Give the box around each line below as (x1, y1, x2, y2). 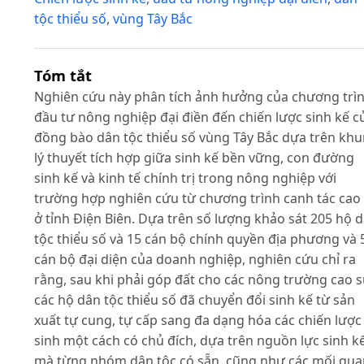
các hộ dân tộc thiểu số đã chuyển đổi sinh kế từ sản (34, 291, 355, 310)
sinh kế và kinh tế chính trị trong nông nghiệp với (34, 169, 336, 188)
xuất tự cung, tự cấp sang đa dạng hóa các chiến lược (34, 311, 362, 330)
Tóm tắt (34, 65, 92, 86)
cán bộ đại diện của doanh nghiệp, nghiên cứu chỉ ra (34, 250, 356, 269)
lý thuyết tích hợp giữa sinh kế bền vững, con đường (34, 149, 354, 167)
